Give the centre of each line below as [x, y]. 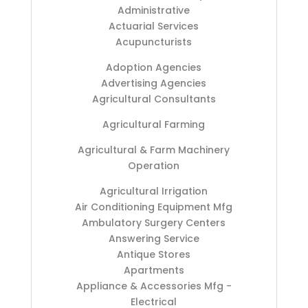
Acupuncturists [154, 42]
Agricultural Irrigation [154, 191]
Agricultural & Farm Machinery [154, 150]
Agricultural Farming [154, 125]
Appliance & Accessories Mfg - [154, 286]
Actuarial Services [154, 26]
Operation [154, 166]
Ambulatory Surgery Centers [154, 223]
